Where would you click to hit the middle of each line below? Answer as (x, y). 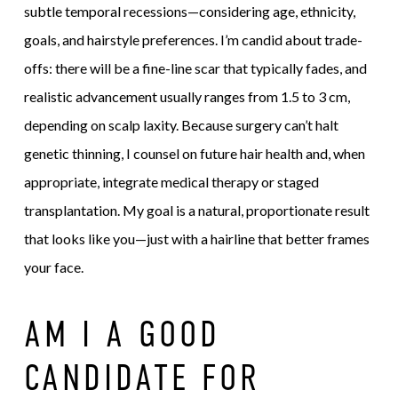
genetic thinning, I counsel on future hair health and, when (194, 153)
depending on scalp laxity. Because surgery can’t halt (181, 124)
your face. (53, 267)
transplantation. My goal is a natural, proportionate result (196, 210)
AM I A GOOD (122, 333)
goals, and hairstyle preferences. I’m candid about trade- (193, 39)
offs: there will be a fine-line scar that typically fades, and (195, 68)
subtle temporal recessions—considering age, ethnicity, (189, 11)
